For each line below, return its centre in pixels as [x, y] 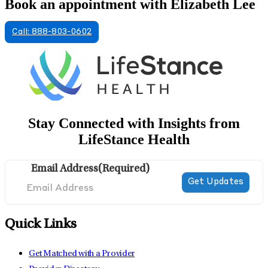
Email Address [65, 170]
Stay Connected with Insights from [134, 124]
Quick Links [41, 225]
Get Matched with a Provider [82, 254]
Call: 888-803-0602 [52, 32]
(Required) [124, 170]
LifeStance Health [134, 140]
